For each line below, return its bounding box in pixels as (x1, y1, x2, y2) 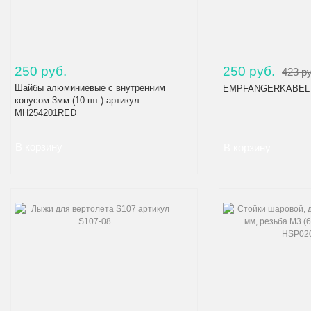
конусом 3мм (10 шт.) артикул (15, 94, 140, 106)
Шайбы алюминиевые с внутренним (15, 82, 165, 93)
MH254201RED (15, 107, 76, 118)
